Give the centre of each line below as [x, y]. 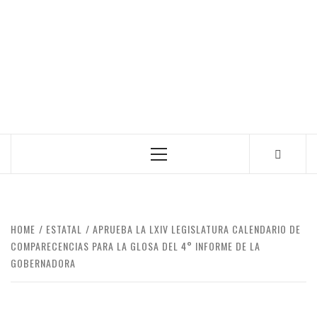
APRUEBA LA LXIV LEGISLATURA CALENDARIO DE [197, 229]
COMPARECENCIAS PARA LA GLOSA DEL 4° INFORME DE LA [136, 246]
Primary [177, 158]
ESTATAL [64, 229]
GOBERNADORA [43, 263]
